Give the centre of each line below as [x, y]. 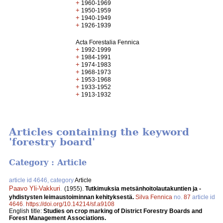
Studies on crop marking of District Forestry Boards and [123, 211]
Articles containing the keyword [99, 132]
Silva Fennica [154, 197]
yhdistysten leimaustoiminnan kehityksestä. [72, 197]
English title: [26, 211]
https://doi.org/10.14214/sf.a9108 [70, 204]
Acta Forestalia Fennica [108, 42]
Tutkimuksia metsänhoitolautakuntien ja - [143, 188]
